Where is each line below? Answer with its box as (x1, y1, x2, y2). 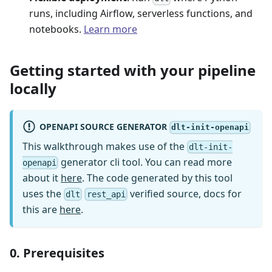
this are (22, 203, 59, 217)
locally (10, 78, 56, 99)
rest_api (86, 189, 126, 200)
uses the (22, 187, 64, 201)
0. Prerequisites (10, 245, 104, 262)
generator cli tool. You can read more (58, 155, 233, 169)
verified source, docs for (127, 187, 242, 201)
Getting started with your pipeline (10, 60, 256, 81)
